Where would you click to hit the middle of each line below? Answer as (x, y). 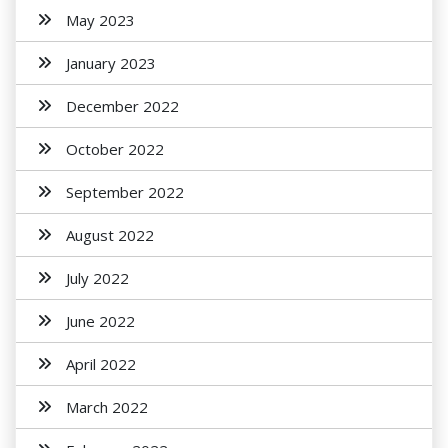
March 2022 (107, 407)
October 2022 (115, 149)
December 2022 (122, 106)
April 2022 (101, 364)
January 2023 (111, 63)
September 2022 (125, 192)
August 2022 (110, 235)
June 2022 (100, 321)
